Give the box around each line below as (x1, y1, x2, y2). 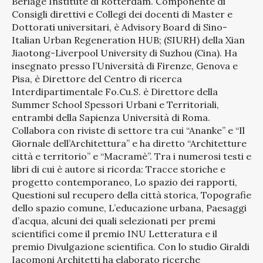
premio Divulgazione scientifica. (12, 241, 156, 253)
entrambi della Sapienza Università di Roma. (12, 112, 210, 124)
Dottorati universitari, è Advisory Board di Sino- (12, 21, 227, 33)
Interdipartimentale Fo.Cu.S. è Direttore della (12, 86, 218, 98)
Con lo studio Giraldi (156, 241, 249, 253)
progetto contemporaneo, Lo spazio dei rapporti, (12, 176, 237, 188)
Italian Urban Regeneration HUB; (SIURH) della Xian (12, 34, 245, 46)
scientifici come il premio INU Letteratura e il (12, 228, 217, 240)
